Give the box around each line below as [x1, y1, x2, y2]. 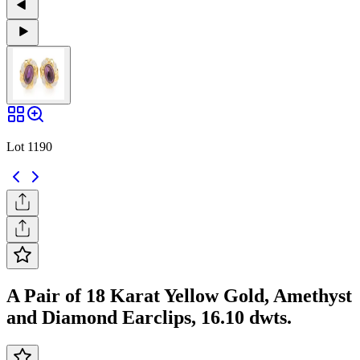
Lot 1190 [6, 139, 52, 153]
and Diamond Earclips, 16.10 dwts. [6, 306, 292, 328]
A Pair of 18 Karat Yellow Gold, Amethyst [6, 284, 352, 306]
